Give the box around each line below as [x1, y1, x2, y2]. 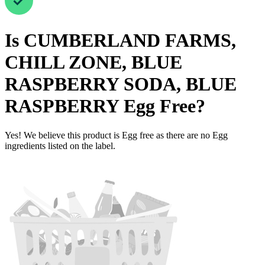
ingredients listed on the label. [5, 140, 115, 151]
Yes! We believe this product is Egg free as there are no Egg [5, 130, 228, 140]
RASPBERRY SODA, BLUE [5, 73, 237, 95]
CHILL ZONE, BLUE [5, 51, 182, 73]
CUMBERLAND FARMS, [24, 30, 236, 51]
